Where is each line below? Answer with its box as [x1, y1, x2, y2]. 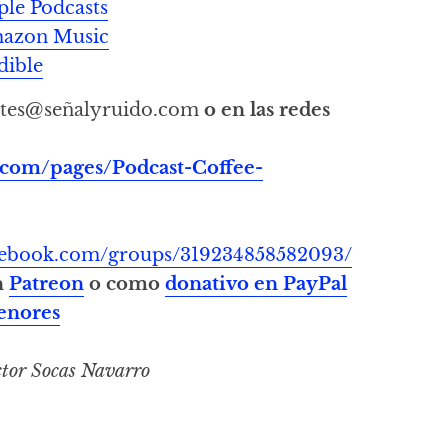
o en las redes [204, 97, 331, 121]
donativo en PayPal [165, 271, 348, 295]
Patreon [9, 271, 85, 295]
